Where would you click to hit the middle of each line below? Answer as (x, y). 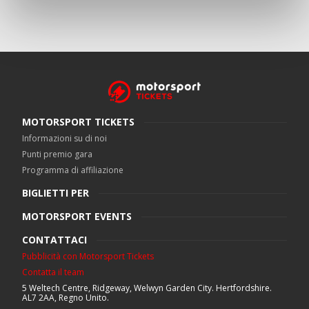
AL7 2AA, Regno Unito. (66, 298)
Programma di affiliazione (73, 170)
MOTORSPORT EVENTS (77, 216)
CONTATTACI (54, 240)
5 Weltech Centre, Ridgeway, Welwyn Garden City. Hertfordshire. (147, 288)
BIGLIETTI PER (56, 193)
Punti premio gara (57, 154)
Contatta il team (53, 272)
